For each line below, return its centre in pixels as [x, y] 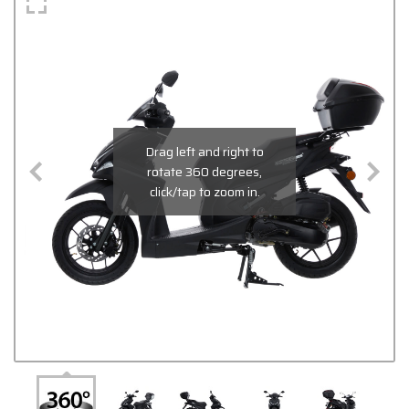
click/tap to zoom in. [204, 191]
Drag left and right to [204, 151]
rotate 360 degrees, [204, 171]
